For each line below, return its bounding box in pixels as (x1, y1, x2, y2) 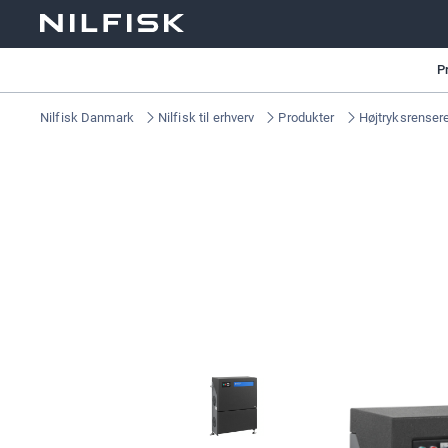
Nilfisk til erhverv (157, 110, 255, 125)
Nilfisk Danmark (40, 110, 134, 125)
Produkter (278, 110, 335, 125)
